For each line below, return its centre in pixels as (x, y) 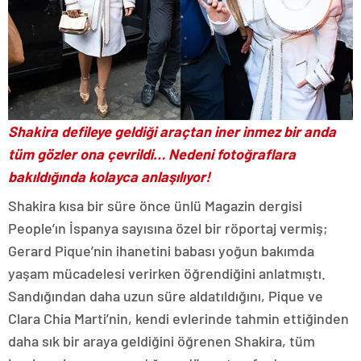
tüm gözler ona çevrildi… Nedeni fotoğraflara (152, 154)
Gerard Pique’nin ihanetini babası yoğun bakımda (161, 250)
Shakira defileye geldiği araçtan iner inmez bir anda (172, 131)
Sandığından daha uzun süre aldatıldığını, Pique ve (166, 295)
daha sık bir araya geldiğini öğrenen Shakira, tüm (162, 340)
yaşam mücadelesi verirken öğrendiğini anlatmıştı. (167, 273)
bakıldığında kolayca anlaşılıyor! (109, 176)
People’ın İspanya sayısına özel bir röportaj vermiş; (168, 228)
